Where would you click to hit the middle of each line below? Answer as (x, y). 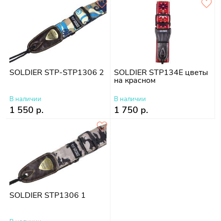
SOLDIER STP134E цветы (161, 72)
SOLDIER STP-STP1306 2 (57, 72)
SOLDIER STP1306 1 (48, 195)
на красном (135, 80)
